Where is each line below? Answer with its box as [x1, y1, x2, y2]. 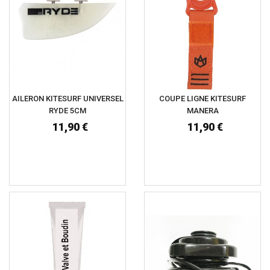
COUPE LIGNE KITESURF [159, 94, 246, 104]
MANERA [186, 106, 219, 116]
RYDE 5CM [49, 106, 86, 116]
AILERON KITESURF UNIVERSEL [11, 94, 124, 104]
